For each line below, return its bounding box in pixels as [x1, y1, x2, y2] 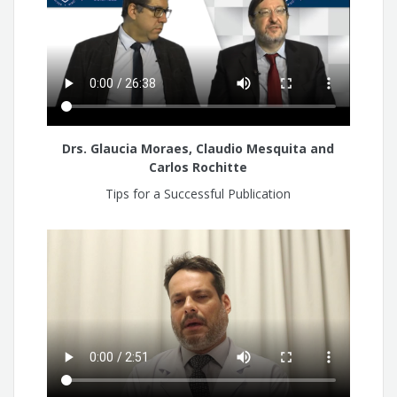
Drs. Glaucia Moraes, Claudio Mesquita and [62, 139, 335, 157]
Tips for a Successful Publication [105, 185, 292, 203]
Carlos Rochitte [149, 158, 248, 175]
